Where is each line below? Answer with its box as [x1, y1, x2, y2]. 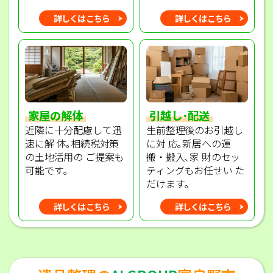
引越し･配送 [149, 107, 210, 123]
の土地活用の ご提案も [25, 149, 124, 164]
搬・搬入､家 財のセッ [146, 149, 241, 164]
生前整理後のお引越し [146, 122, 243, 137]
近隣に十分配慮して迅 [25, 122, 122, 137]
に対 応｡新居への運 [146, 135, 231, 151]
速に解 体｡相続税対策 [25, 135, 119, 151]
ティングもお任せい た [146, 162, 245, 177]
